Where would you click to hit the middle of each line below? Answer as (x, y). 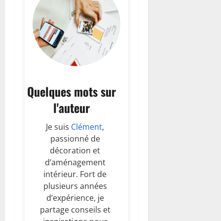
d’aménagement (75, 162)
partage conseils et (75, 209)
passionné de (75, 138)
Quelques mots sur (71, 91)
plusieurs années (75, 186)
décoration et (75, 150)
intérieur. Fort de (75, 174)
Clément (87, 127)
